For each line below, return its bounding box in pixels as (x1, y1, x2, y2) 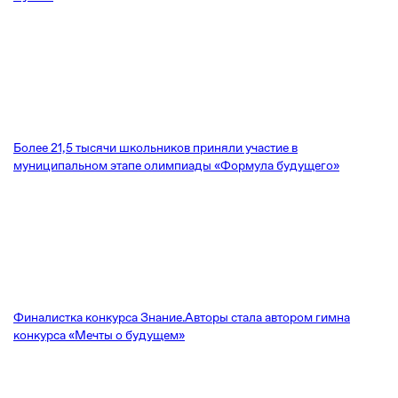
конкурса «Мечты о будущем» (13, 328, 185, 342)
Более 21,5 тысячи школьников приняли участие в (13, 140, 298, 155)
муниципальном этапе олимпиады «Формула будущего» (13, 158, 339, 172)
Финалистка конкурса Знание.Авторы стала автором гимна (13, 310, 350, 324)
